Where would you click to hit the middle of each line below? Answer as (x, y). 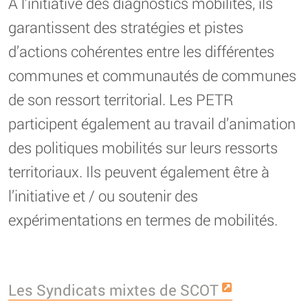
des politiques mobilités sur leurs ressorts (143, 147)
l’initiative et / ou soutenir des (103, 195)
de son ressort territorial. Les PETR (121, 99)
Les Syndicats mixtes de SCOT (113, 289)
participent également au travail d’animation (152, 123)
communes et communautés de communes (152, 75)
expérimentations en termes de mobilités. (143, 219)
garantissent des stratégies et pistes (126, 27)
